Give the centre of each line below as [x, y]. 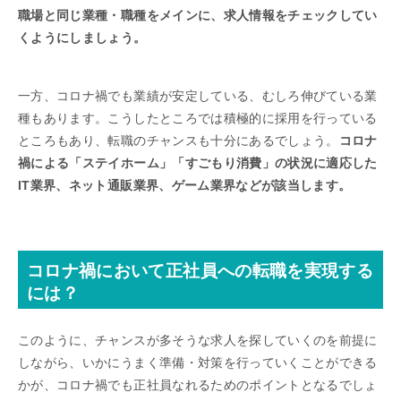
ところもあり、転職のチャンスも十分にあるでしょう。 [179, 140]
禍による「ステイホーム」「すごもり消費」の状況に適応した [198, 162]
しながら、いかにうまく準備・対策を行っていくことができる [198, 362]
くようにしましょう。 [82, 37]
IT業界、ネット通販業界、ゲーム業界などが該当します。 [185, 185]
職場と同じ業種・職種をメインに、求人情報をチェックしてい [198, 15]
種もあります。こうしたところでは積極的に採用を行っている [198, 118]
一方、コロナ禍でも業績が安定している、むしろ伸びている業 [198, 95]
